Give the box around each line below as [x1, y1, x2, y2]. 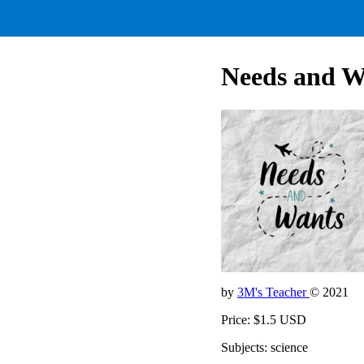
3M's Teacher [237, 284, 310, 299]
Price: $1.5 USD [221, 312, 306, 327]
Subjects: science [221, 340, 308, 354]
